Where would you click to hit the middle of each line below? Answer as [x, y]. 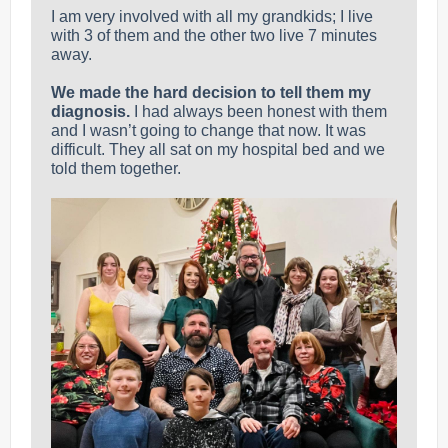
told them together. [116, 168]
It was [343, 130]
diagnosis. [92, 111]
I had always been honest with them [260, 111]
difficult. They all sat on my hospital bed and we [218, 149]
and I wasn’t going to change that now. [186, 130]
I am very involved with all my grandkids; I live [212, 16]
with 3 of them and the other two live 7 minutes [214, 35]
